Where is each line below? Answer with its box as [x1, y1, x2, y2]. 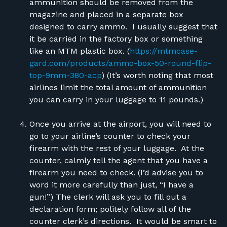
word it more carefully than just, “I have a [29, 179, 194, 190]
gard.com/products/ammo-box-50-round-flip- [29, 58, 211, 68]
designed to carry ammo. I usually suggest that [29, 21, 217, 31]
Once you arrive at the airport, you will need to [29, 119, 211, 129]
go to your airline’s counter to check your [29, 131, 191, 141]
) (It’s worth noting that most [101, 70, 213, 80]
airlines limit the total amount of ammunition [29, 82, 207, 92]
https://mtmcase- [129, 46, 198, 56]
